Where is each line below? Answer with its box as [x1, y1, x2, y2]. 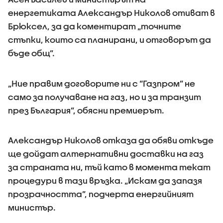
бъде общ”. [8, 48, 55, 58]
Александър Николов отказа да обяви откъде [8, 135, 214, 145]
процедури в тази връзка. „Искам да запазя [8, 176, 202, 185]
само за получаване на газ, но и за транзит [8, 92, 201, 102]
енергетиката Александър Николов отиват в [8, 8, 215, 17]
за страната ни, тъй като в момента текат [8, 162, 211, 172]
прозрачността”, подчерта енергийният [8, 189, 194, 199]
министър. [8, 203, 56, 212]
